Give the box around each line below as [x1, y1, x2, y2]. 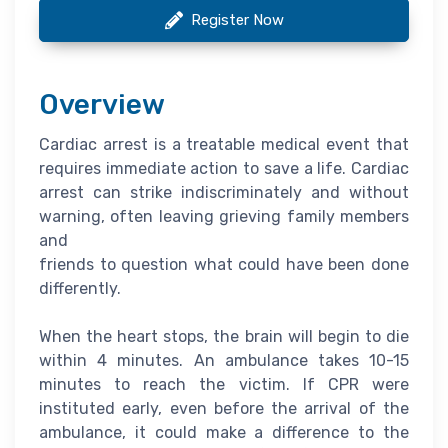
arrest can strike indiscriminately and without [39, 183, 409, 203]
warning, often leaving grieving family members [39, 207, 409, 227]
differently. [39, 279, 121, 299]
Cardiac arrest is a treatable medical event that [39, 135, 409, 155]
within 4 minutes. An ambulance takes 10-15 [39, 351, 409, 371]
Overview [39, 88, 165, 122]
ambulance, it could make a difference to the [39, 423, 409, 443]
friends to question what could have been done [39, 255, 409, 275]
